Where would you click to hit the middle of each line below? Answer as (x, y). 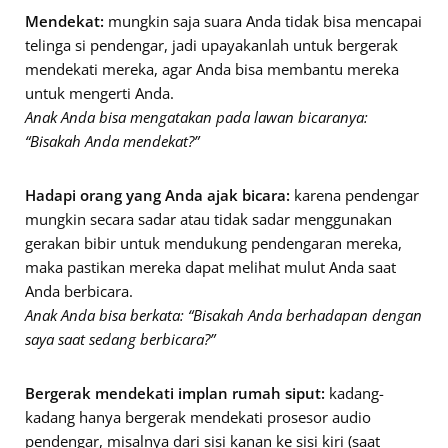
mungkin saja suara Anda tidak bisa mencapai (263, 20)
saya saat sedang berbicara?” (120, 338)
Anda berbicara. (79, 290)
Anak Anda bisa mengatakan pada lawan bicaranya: (196, 116)
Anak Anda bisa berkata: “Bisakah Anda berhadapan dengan (223, 314)
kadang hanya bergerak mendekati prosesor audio (198, 416)
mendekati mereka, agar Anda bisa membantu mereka (212, 68)
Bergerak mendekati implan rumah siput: (175, 392)
